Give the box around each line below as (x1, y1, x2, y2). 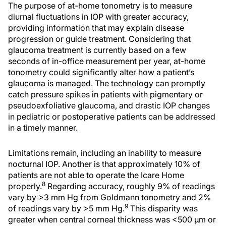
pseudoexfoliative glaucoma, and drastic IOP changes (8, 100, 210, 110)
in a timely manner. (8, 123, 78, 133)
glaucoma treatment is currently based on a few (8, 45, 186, 55)
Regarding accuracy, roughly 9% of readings (45, 181, 215, 191)
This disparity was (128, 203, 198, 213)
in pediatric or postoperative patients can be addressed (8, 111, 215, 122)
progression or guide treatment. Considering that (8, 34, 191, 44)
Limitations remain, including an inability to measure (8, 148, 201, 158)
